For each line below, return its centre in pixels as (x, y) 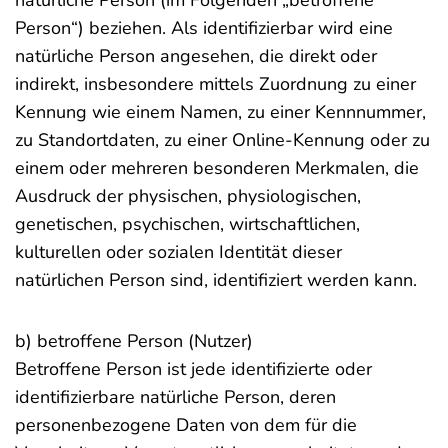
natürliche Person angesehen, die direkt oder (196, 56)
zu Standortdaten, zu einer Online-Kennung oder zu (222, 140)
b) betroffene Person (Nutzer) (134, 341)
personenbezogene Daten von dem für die (186, 425)
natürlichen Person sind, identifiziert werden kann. (216, 280)
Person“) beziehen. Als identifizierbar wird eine (204, 28)
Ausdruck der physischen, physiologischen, (188, 196)
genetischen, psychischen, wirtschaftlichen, (187, 224)
